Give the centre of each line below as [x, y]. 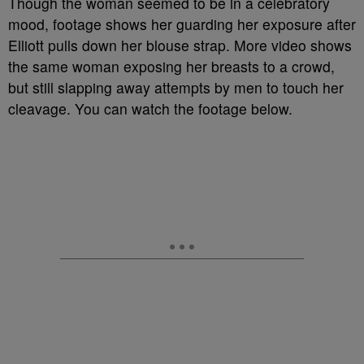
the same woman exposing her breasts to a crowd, [171, 66]
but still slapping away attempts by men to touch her [176, 87]
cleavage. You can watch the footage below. [150, 108]
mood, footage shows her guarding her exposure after [182, 24]
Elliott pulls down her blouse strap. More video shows [180, 45]
